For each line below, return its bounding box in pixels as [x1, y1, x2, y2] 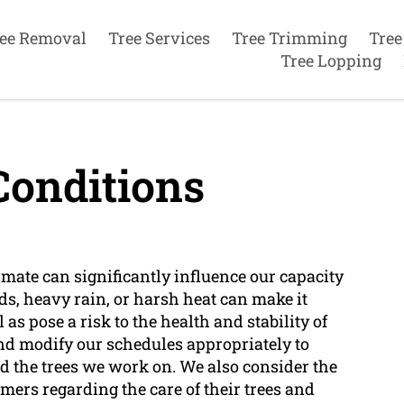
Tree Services [107, 26, 210, 49]
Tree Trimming [231, 26, 347, 49]
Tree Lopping [280, 49, 381, 71]
